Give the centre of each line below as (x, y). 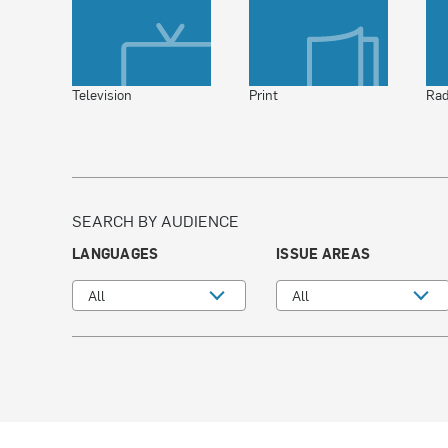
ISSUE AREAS (323, 253)
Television (102, 94)
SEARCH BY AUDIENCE (155, 220)
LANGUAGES (115, 253)
